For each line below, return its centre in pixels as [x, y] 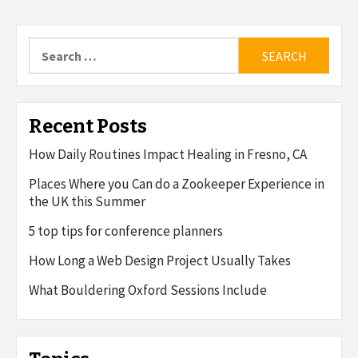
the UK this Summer [87, 202]
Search [48, 45]
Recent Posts [88, 127]
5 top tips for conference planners [126, 231]
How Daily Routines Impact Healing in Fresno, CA [168, 155]
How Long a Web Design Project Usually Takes [160, 261]
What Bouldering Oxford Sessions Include [148, 290]
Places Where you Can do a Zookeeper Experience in [177, 184]
